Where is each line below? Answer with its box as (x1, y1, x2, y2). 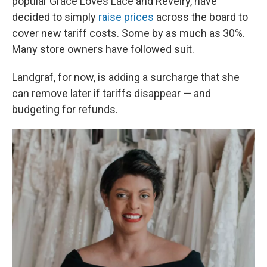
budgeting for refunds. (12, 103, 118, 116)
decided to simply (12, 11, 98, 23)
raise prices (98, 11, 154, 23)
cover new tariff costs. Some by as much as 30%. (12, 27, 245, 39)
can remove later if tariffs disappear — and (12, 87, 211, 100)
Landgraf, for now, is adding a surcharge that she (12, 71, 240, 83)
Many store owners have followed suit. (12, 43, 194, 55)
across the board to (154, 11, 248, 23)
